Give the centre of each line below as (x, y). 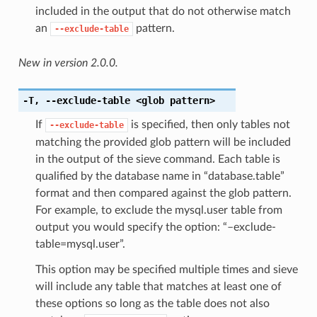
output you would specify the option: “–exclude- (155, 227)
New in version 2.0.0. (68, 63)
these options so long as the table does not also (152, 303)
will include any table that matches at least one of (158, 286)
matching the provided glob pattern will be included (163, 142)
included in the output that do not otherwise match (163, 11)
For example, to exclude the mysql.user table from (158, 210)
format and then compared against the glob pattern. (163, 193)
